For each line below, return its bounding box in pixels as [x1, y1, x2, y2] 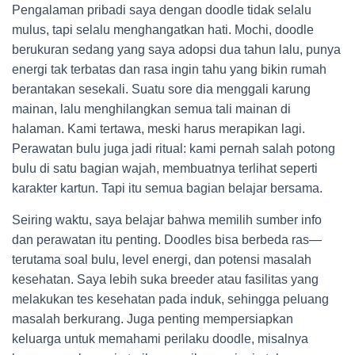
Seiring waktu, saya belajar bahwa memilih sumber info [12, 213, 322, 227]
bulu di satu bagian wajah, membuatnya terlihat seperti [12, 162, 318, 175]
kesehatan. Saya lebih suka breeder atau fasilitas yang [12, 273, 319, 286]
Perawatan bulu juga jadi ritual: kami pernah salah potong [12, 142, 335, 155]
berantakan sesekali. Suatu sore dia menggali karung [12, 82, 311, 96]
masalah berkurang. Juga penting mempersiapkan [12, 312, 293, 326]
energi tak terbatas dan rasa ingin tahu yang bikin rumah [12, 63, 326, 76]
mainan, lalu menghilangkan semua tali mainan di [12, 102, 291, 116]
